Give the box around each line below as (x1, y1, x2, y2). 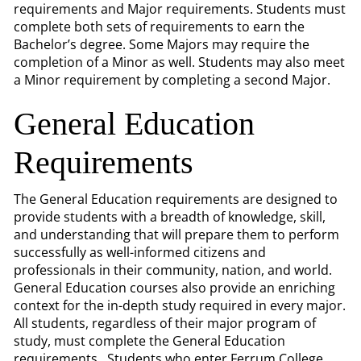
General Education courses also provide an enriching (14, 279, 335, 297)
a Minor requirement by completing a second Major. (14, 71, 330, 89)
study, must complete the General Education (14, 332, 285, 350)
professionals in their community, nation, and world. (14, 261, 332, 279)
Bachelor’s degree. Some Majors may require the (14, 35, 309, 53)
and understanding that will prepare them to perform (14, 226, 339, 243)
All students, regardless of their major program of (14, 314, 316, 332)
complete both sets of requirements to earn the (14, 18, 305, 35)
